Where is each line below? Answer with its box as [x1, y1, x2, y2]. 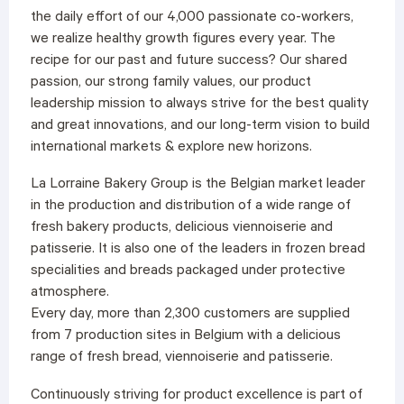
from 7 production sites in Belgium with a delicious [30, 329, 341, 345]
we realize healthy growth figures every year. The [30, 32, 335, 48]
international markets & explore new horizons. [30, 140, 312, 156]
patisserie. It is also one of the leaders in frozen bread [30, 243, 365, 259]
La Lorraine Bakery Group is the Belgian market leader [30, 178, 365, 194]
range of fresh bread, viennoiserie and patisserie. [30, 351, 333, 367]
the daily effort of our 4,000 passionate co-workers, [30, 10, 353, 26]
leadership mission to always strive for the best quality [30, 96, 369, 113]
